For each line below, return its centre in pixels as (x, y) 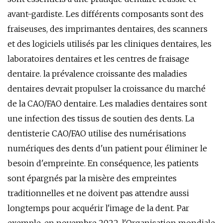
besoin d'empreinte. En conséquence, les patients (103, 163)
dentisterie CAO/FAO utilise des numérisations (97, 133)
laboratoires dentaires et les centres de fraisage (98, 59)
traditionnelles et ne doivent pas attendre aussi (98, 193)
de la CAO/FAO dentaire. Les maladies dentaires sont (107, 104)
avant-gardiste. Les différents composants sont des (106, 14)
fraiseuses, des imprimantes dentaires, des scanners (108, 29)
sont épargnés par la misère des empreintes (92, 178)
